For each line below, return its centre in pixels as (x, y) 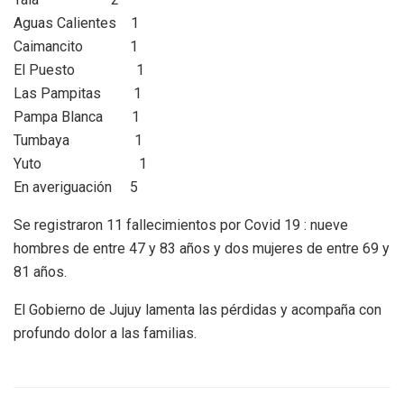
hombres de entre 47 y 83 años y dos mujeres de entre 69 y (202, 248)
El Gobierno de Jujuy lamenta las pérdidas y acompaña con (197, 309)
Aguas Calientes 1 (76, 23)
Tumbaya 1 (78, 140)
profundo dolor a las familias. (105, 333)
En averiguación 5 (76, 187)
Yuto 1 (118, 163)
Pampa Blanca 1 (77, 116)
